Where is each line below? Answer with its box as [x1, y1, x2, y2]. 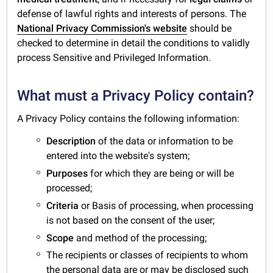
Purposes [46, 168, 91, 180]
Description [46, 135, 99, 147]
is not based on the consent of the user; [46, 214, 215, 226]
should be [187, 23, 232, 35]
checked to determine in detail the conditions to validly [17, 37, 250, 49]
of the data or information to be [98, 135, 233, 147]
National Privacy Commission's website [17, 23, 188, 35]
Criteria [46, 199, 82, 211]
